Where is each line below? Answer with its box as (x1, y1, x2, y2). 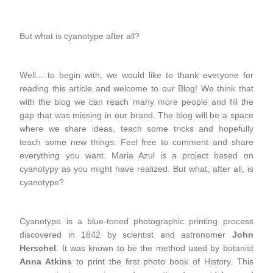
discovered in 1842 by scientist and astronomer (19, 229, 232, 239)
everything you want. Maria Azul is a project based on (19, 150, 253, 160)
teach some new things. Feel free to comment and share (19, 136, 253, 147)
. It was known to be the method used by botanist (56, 243, 253, 253)
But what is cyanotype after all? (19, 30, 140, 41)
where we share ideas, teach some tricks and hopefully (19, 123, 253, 133)
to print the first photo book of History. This (72, 256, 253, 266)
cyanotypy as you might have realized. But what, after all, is (19, 163, 253, 174)
